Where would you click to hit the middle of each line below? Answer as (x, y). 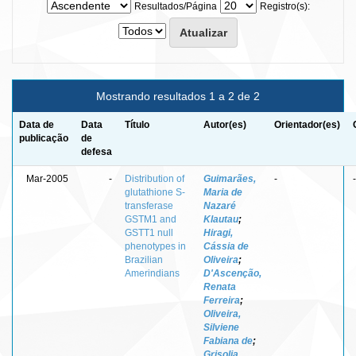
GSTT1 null (149, 232)
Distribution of (155, 178)
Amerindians (152, 273)
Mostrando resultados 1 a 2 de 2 (178, 96)
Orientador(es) (307, 124)
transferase (149, 205)
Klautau (221, 219)
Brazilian (144, 259)
